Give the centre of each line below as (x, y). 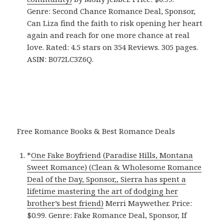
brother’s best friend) (65, 203)
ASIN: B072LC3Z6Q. (60, 59)
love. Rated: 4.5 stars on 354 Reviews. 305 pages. (113, 47)
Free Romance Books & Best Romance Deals (96, 131)
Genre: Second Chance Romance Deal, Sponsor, (111, 11)
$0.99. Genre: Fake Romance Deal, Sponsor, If (107, 215)
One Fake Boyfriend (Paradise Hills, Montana (112, 155)
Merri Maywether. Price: (148, 203)
